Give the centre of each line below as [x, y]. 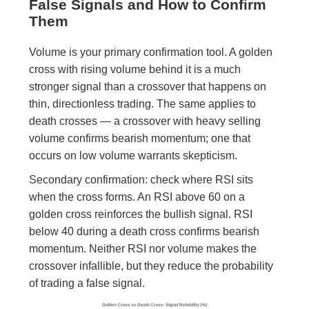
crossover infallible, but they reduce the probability [151, 266]
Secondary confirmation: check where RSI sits [141, 179]
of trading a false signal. [87, 283]
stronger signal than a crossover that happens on [148, 86]
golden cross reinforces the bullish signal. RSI [141, 214]
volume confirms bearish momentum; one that [140, 138]
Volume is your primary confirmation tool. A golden [151, 52]
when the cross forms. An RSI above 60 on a [137, 197]
